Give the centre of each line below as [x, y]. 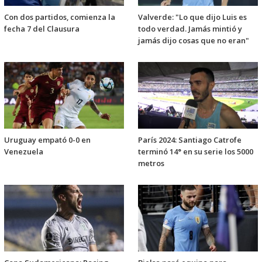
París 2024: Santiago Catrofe [190, 140]
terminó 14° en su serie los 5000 [196, 152]
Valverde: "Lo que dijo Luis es [192, 17]
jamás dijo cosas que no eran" [194, 41]
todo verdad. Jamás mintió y [190, 29]
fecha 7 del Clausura [42, 29]
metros [151, 163]
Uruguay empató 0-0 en [47, 140]
